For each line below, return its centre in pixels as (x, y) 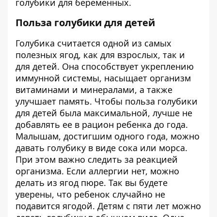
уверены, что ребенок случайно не (90, 194)
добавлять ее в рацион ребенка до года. (102, 124)
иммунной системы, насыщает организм (103, 78)
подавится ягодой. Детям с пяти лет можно (108, 206)
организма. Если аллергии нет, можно (97, 171)
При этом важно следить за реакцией (97, 159)
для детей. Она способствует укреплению (105, 66)
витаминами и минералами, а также (94, 90)
